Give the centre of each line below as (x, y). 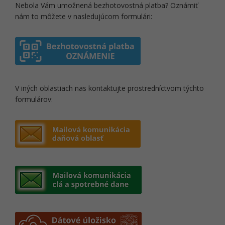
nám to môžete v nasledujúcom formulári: (84, 16)
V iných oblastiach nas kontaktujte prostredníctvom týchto (109, 88)
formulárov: (34, 99)
